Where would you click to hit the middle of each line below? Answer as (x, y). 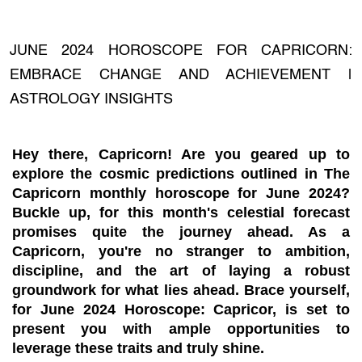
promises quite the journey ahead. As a (181, 232)
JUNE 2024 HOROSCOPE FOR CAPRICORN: (181, 51)
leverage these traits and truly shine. (138, 349)
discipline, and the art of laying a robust (181, 271)
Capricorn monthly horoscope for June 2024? (181, 194)
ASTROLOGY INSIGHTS (91, 100)
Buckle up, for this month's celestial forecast (181, 213)
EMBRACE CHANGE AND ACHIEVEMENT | (181, 76)
